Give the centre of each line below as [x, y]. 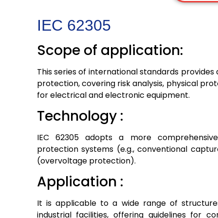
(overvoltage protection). [86, 161]
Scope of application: [110, 50]
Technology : [80, 116]
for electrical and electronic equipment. [113, 95]
